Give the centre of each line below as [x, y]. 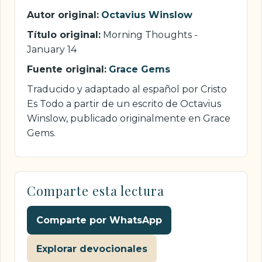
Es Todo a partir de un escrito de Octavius [124, 104]
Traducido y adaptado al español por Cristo [127, 89]
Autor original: [63, 15]
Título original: [64, 35]
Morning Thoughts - [149, 35]
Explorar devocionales [92, 249]
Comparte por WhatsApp [99, 220]
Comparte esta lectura [96, 191]
